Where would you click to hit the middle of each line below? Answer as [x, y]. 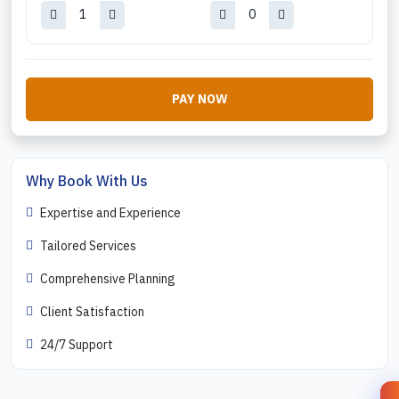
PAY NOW [199, 98]
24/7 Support [77, 344]
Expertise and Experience [110, 212]
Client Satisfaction [92, 311]
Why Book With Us [87, 180]
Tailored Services [88, 245]
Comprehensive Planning [108, 278]
